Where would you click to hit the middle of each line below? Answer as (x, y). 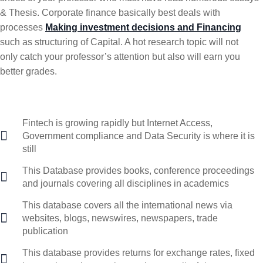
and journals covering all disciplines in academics (125, 183)
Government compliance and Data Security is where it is (138, 136)
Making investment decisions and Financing (143, 27)
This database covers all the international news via (127, 205)
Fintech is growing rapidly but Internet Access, (117, 123)
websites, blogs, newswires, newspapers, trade (120, 218)
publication (45, 231)
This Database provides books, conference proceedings (138, 170)
